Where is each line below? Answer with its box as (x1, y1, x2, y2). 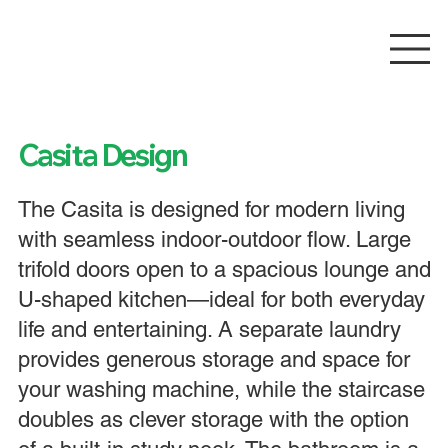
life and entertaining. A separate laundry (17, 316, 401, 342)
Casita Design (17, 135, 191, 174)
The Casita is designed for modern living (17, 196, 405, 222)
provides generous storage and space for (17, 346, 410, 372)
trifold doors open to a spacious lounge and (17, 256, 431, 282)
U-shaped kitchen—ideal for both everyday (17, 286, 425, 312)
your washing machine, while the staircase (17, 376, 425, 402)
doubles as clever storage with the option (17, 406, 409, 432)
